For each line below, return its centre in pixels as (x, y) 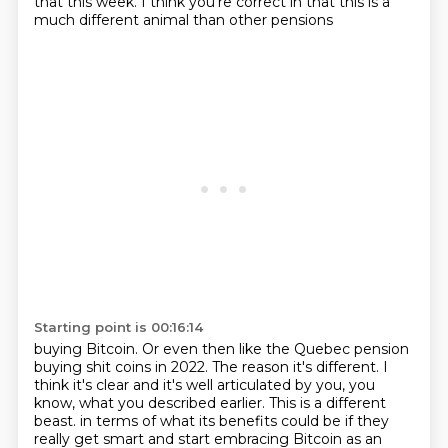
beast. (56, 421)
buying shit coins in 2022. (122, 367)
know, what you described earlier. (151, 403)
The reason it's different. (297, 367)
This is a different (327, 403)
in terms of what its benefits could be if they (234, 421)
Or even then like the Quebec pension (275, 349)
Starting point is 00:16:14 (118, 327)
